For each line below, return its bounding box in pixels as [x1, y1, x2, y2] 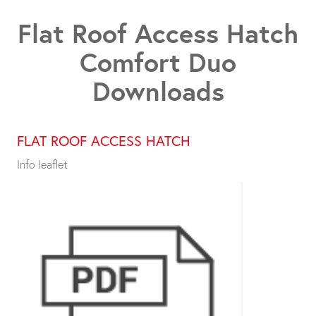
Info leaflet [17, 157, 68, 171]
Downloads [92, 73, 224, 108]
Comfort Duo [80, 44, 236, 79]
